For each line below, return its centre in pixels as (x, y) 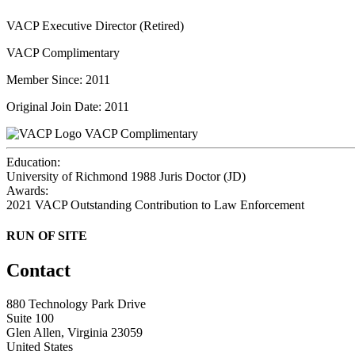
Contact (38, 271)
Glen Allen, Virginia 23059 (74, 333)
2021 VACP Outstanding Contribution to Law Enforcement (155, 204)
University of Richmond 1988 (81, 176)
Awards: (27, 190)
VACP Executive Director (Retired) (95, 25)
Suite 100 (30, 319)
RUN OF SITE (47, 236)
